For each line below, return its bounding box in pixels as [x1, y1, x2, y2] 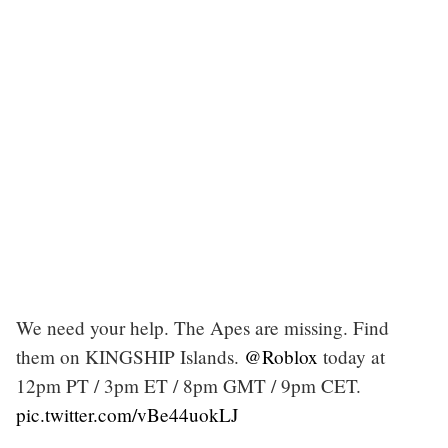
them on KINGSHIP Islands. [16, 343, 244, 369]
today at [318, 343, 385, 369]
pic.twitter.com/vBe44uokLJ [16, 401, 238, 427]
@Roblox [244, 343, 318, 369]
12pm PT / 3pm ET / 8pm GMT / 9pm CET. [16, 372, 361, 398]
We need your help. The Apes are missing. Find [16, 314, 389, 340]
